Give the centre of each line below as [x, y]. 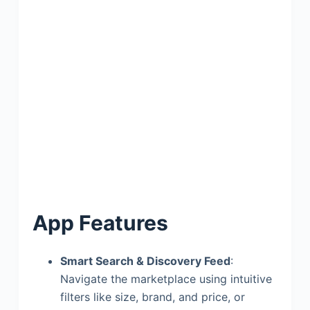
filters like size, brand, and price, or [152, 297]
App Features [100, 223]
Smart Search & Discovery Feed [145, 261]
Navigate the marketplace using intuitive [166, 279]
